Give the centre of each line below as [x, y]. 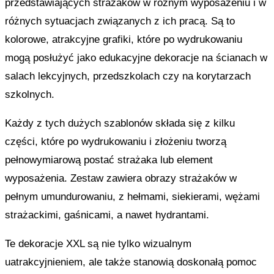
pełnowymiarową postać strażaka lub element [109, 160]
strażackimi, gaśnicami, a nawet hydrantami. [107, 215]
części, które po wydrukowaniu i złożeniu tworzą [115, 142]
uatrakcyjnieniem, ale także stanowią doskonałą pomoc [131, 262]
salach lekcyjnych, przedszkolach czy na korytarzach [128, 76]
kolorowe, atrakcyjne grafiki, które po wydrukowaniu [123, 39]
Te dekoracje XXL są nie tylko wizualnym [98, 244]
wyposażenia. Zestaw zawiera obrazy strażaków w [120, 178]
